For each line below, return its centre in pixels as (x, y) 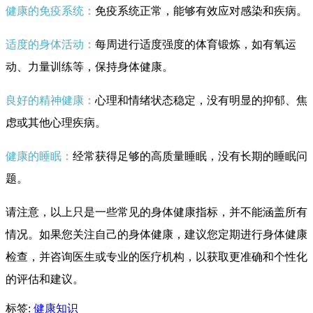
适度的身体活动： (50, 44)
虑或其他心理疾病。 (56, 122)
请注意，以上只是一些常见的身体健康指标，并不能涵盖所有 (156, 212)
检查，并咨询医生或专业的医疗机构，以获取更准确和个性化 (156, 256)
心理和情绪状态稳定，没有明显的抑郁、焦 (201, 100)
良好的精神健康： (50, 100)
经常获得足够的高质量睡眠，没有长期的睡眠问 (190, 156)
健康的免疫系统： (50, 10)
